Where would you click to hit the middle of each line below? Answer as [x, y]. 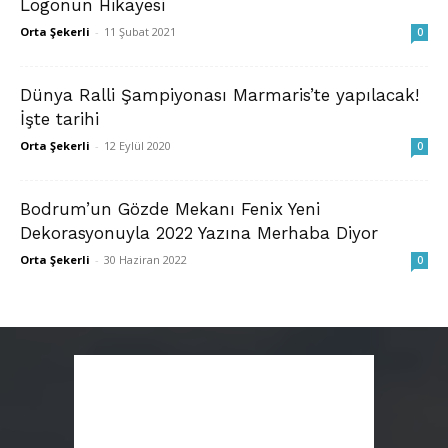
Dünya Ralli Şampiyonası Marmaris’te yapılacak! [219, 95]
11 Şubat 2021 [140, 32]
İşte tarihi [59, 119]
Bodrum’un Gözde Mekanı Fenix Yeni [170, 209]
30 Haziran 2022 [145, 260]
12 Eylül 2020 [137, 146]
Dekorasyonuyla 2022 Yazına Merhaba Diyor [199, 233]
